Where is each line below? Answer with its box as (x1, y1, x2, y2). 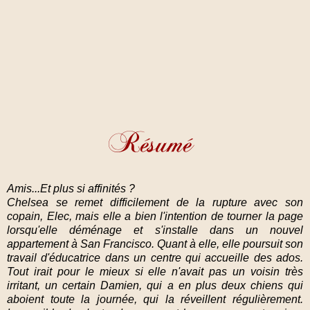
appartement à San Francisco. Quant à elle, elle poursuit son (7, 237, 303, 250)
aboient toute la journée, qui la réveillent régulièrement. (7, 293, 303, 305)
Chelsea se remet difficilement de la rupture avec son (7, 196, 303, 208)
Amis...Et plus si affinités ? (7, 182, 138, 194)
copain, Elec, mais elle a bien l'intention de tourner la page (7, 210, 303, 222)
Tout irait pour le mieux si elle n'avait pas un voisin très (7, 265, 303, 277)
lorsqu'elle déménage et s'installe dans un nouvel (7, 224, 303, 236)
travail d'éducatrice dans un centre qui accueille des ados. (7, 251, 303, 264)
